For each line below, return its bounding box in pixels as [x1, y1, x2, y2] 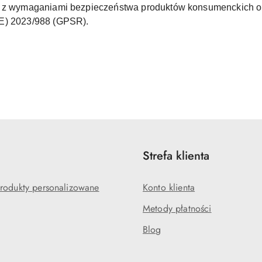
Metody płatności [143, 202, 212, 216]
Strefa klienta [143, 147, 209, 165]
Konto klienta [143, 181, 195, 195]
